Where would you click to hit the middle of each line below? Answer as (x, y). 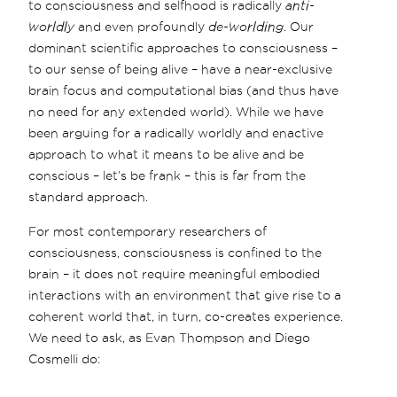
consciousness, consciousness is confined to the (175, 252)
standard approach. (89, 196)
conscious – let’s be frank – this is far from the (167, 175)
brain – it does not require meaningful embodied (175, 273)
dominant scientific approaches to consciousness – (183, 47)
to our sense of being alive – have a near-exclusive (181, 69)
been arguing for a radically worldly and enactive (176, 132)
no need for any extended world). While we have (176, 111)
